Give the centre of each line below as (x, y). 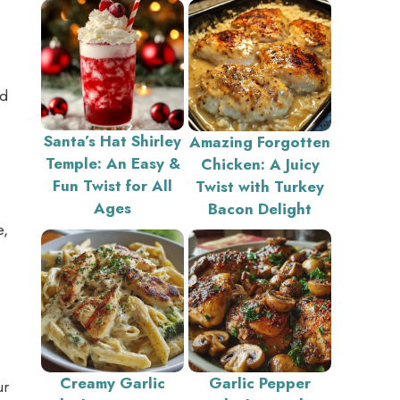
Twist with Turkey (260, 186)
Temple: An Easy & (112, 163)
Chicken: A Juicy (260, 164)
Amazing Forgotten (260, 142)
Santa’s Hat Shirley (112, 141)
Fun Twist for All (112, 185)
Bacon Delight (260, 208)
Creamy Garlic (112, 383)
